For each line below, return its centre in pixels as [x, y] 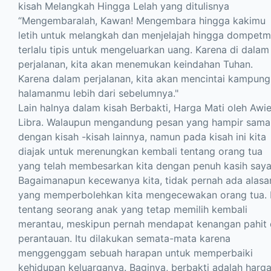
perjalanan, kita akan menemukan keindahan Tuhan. [135, 64]
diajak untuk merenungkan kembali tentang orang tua [140, 151]
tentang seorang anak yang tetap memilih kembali [133, 209]
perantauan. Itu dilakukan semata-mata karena [124, 238]
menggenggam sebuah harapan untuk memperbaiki [135, 253]
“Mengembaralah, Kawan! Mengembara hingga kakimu [142, 20]
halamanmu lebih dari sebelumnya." [98, 93]
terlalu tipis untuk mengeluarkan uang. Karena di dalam [144, 49]
